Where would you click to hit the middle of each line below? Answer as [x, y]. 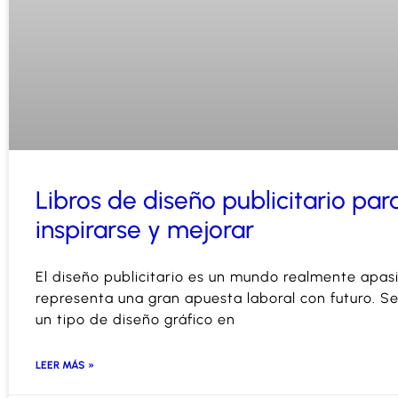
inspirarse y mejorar [145, 229]
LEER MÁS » [65, 365]
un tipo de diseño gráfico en [135, 319]
